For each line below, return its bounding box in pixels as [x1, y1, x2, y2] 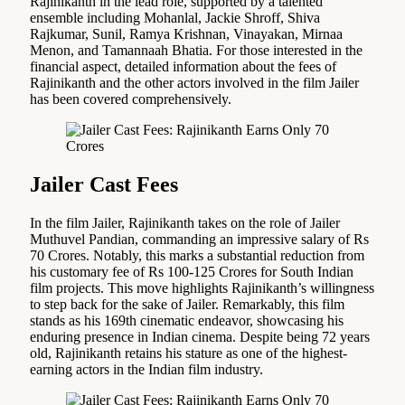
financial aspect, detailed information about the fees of [30, 58, 336, 74]
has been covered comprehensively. [30, 90, 231, 107]
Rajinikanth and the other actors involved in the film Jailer [30, 74, 359, 90]
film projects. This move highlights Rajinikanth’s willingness [30, 279, 374, 296]
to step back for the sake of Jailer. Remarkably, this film [30, 296, 344, 312]
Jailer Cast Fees [30, 172, 178, 196]
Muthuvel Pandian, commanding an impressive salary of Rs [30, 231, 369, 247]
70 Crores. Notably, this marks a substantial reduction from [30, 247, 364, 263]
